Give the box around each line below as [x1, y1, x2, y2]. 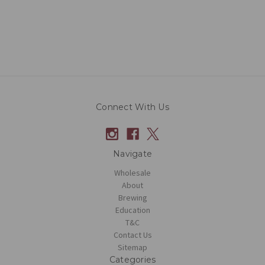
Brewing [118, 192, 147, 203]
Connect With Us [96, 102, 169, 113]
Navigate [113, 148, 152, 160]
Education [115, 205, 150, 216]
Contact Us [113, 230, 152, 241]
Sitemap [118, 242, 147, 253]
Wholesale [114, 167, 151, 179]
